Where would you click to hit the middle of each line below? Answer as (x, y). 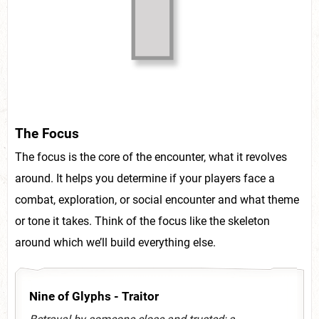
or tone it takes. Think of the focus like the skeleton (142, 221)
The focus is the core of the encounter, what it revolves (151, 157)
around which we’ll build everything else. (115, 243)
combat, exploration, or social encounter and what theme (157, 200)
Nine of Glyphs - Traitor (94, 297)
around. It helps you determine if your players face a (145, 179)
